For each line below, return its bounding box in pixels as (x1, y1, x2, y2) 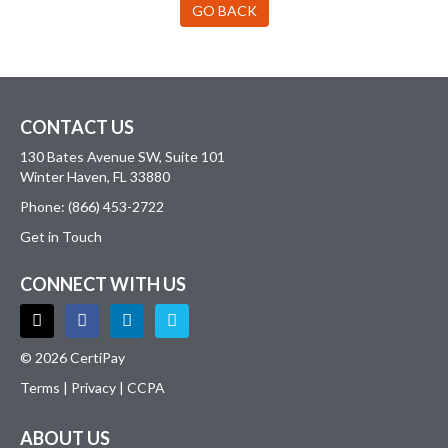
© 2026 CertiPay (20, 348, 125, 366)
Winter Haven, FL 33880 (20, 167, 170, 185)
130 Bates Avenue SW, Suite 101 (20, 147, 225, 165)
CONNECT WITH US (20, 272, 186, 295)
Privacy (71, 378, 116, 396)
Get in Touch (20, 227, 102, 245)
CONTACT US (20, 115, 134, 138)
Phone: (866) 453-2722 (20, 197, 164, 215)
